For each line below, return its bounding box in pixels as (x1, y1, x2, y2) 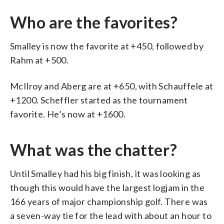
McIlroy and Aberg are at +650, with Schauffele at (10, 80, 213, 91)
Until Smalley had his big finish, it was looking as (10, 167, 201, 179)
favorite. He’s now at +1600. (10, 108, 126, 119)
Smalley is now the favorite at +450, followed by (10, 40, 204, 51)
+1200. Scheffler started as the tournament (10, 94, 188, 105)
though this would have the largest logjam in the (10, 181, 205, 193)
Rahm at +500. (10, 54, 69, 65)
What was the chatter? (10, 139, 177, 159)
